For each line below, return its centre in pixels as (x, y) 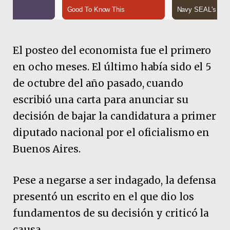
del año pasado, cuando (125, 83)
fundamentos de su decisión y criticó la (111, 213)
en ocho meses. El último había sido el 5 (112, 66)
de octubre (39, 83)
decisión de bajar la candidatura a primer (115, 116)
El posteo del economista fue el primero (112, 50)
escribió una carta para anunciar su (101, 99)
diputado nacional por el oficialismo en (111, 132)
